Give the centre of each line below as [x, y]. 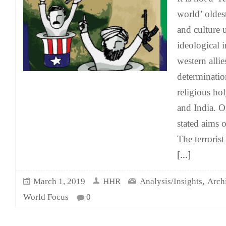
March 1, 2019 [59, 181]
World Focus [46, 197]
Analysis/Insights [171, 181]
